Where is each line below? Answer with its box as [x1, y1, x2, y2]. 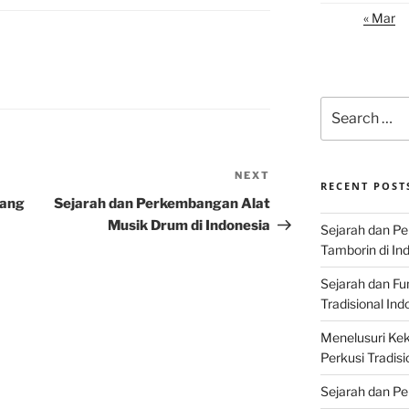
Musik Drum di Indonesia [108, 217, 271, 235]
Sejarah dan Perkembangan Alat [54, 195, 271, 213]
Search [319, 98, 363, 113]
